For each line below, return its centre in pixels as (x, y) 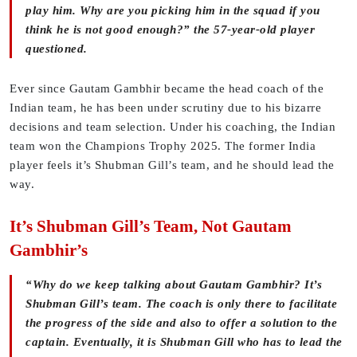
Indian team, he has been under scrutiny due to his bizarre (165, 108)
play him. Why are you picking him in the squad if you (173, 11)
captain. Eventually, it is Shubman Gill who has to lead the (184, 342)
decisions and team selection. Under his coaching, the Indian (173, 127)
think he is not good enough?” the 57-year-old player (170, 30)
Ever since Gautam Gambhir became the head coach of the (167, 89)
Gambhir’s (49, 251)
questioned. (57, 49)
